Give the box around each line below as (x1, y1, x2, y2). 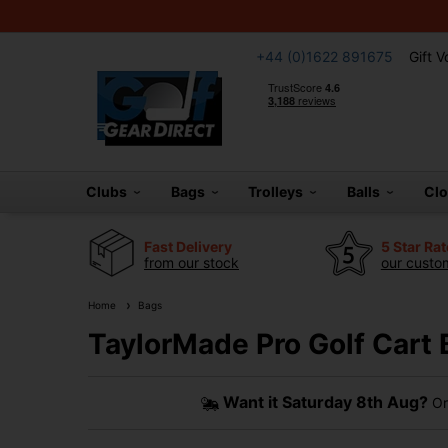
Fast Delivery (144, 237, 232, 255)
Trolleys (248, 183, 310, 200)
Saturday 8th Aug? (281, 392, 428, 412)
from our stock (144, 253, 239, 271)
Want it (222, 392, 282, 412)
